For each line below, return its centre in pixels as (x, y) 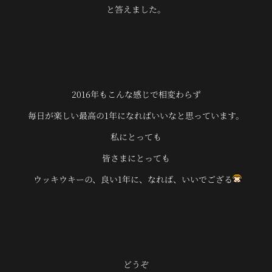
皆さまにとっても (136, 158)
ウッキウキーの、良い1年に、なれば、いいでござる (131, 179)
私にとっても (136, 136)
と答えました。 (136, 9)
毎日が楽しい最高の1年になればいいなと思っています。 (136, 115)
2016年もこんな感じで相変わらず (136, 94)
